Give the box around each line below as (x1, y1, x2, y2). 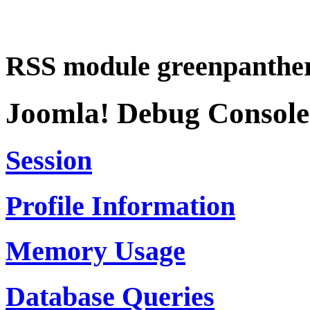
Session (6, 144, 92, 176)
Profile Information (6, 190, 235, 221)
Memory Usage (6, 235, 185, 267)
